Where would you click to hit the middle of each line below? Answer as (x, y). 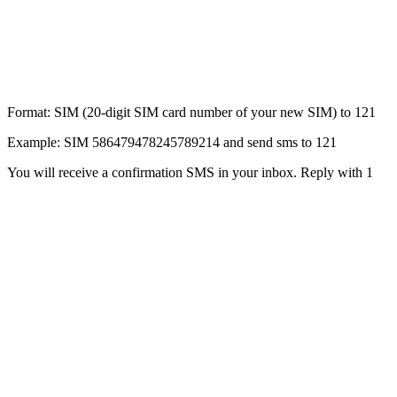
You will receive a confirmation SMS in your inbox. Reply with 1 (190, 172)
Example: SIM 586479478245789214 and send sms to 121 (172, 142)
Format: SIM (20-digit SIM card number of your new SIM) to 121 (191, 112)
